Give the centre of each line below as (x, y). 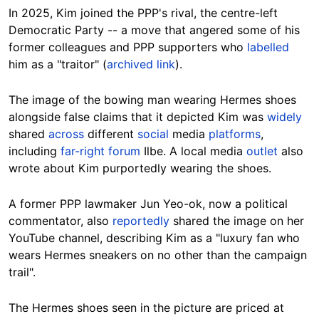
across (66, 134)
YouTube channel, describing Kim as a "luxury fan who (154, 237)
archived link (141, 64)
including (35, 151)
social (153, 134)
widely (284, 116)
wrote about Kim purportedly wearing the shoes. (142, 168)
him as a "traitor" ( (58, 64)
